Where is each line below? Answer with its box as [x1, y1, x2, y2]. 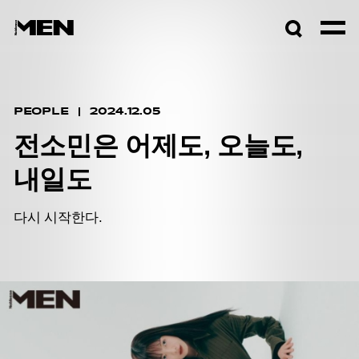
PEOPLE [13, 104, 69, 119]
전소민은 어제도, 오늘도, [13, 130, 304, 160]
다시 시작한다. [13, 210, 103, 226]
